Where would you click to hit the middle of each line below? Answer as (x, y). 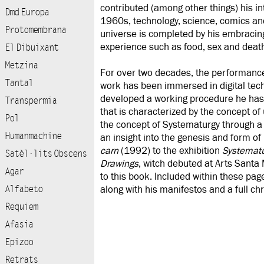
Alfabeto (24, 189)
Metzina (21, 65)
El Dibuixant (32, 48)
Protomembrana (35, 30)
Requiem (21, 207)
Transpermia (31, 101)
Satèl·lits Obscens (46, 154)
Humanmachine (33, 136)
